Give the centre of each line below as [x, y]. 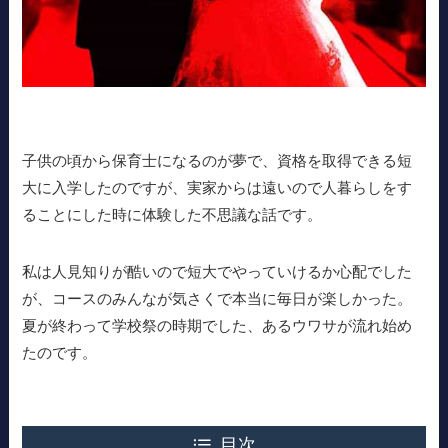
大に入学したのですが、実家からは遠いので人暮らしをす [217, 187]
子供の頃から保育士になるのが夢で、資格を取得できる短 [217, 160]
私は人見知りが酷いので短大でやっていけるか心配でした [217, 271]
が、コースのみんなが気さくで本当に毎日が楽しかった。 [217, 298]
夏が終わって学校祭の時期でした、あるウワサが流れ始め [217, 325]
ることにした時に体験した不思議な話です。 [172, 214]
